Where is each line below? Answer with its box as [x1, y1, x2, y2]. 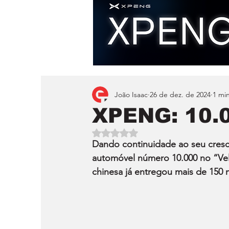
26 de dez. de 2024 [150, 89, 211, 99]
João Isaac [114, 89, 148, 99]
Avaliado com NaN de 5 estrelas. [114, 128, 217, 136]
